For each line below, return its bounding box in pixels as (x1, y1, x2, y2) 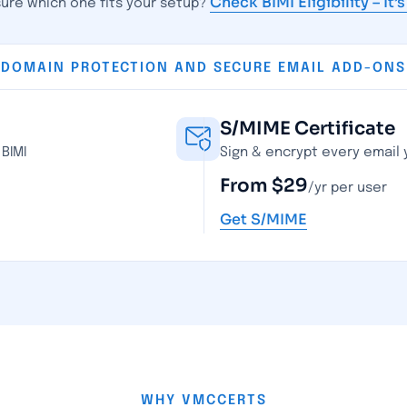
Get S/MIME (220, 210, 307, 229)
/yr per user (308, 181, 387, 195)
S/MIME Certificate (220, 117, 395, 140)
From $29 (220, 174, 308, 197)
